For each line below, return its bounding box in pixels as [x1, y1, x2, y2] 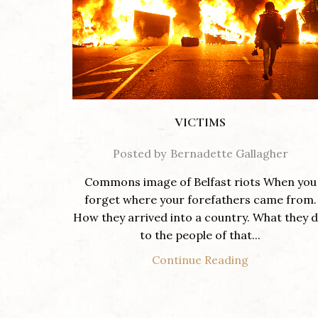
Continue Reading [152, 253, 248, 268]
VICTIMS [175, 114, 226, 131]
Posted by [112, 146, 166, 161]
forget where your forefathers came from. [84, 192, 317, 207]
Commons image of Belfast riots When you [84, 175, 317, 190]
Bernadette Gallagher [170, 146, 288, 161]
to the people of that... [140, 228, 261, 243]
